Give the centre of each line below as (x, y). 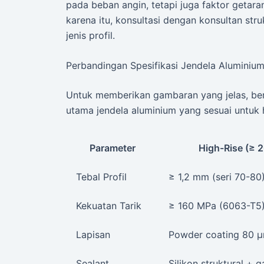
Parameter (113, 148)
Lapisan (93, 234)
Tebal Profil (101, 176)
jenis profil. (90, 35)
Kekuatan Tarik (109, 205)
